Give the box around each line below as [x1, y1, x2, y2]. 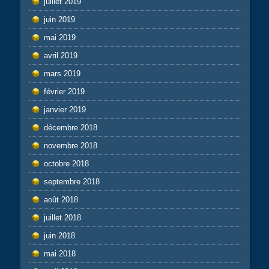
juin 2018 [43, 231, 75, 240]
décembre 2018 [43, 122, 97, 132]
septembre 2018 [43, 177, 100, 186]
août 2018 [43, 195, 78, 204]
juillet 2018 [43, 213, 81, 222]
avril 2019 [43, 50, 77, 60]
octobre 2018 [43, 159, 89, 168]
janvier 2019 [43, 104, 86, 114]
